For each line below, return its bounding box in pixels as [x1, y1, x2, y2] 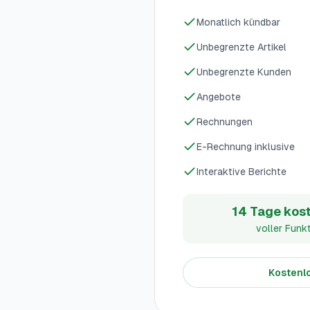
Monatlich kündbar [197, 17, 280, 28]
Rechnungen [197, 116, 253, 127]
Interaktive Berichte [197, 166, 286, 177]
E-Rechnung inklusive [197, 141, 295, 152]
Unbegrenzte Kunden [197, 66, 291, 77]
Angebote [197, 91, 241, 102]
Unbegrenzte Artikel [197, 42, 286, 53]
